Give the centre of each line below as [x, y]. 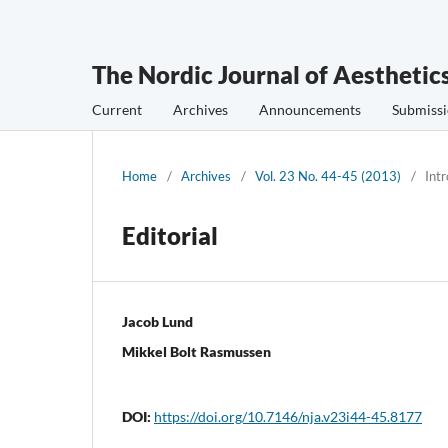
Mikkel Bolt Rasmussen [196, 351]
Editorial [170, 235]
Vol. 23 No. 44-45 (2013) [328, 175]
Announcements [310, 109]
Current [117, 109]
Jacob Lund [157, 321]
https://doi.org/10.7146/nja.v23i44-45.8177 [288, 416]
